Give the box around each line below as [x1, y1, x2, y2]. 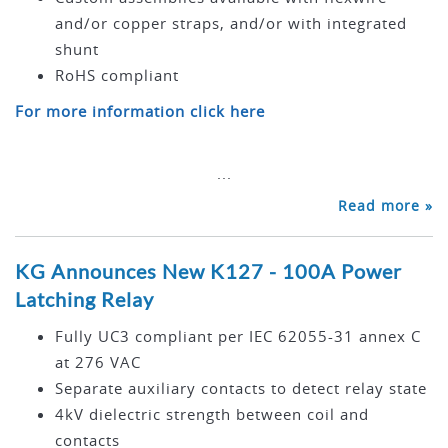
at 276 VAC [55, 352, 141, 373]
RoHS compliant [55, 65, 179, 86]
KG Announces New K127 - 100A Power [15, 259, 402, 284]
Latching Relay [15, 287, 154, 312]
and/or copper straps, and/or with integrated [55, 13, 407, 34]
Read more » [338, 196, 433, 216]
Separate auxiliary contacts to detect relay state [55, 378, 427, 399]
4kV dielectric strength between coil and [55, 404, 369, 425]
